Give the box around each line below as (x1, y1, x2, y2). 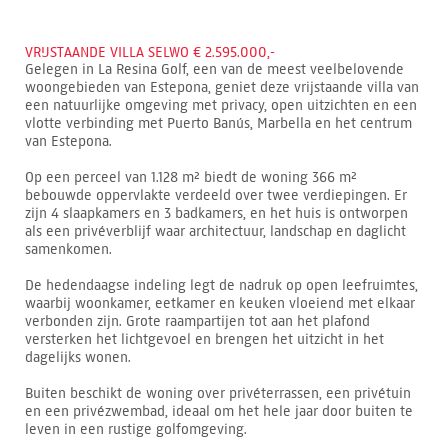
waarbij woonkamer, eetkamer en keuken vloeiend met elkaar (25, 294, 415, 312)
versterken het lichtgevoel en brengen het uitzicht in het (25, 330, 384, 348)
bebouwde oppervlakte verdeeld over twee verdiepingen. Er (25, 186, 407, 204)
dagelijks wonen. (25, 348, 131, 366)
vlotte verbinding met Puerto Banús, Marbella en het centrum (25, 114, 412, 132)
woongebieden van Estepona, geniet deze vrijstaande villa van (25, 78, 419, 96)
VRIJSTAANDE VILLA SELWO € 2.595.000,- (25, 43, 275, 61)
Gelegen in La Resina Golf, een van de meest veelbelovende (25, 60, 404, 78)
